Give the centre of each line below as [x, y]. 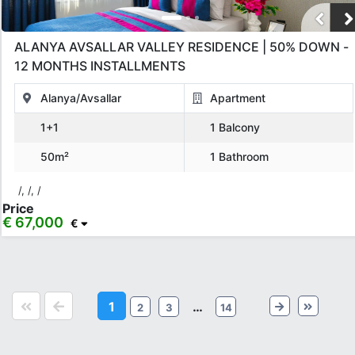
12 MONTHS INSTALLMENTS [100, 65]
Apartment [236, 97]
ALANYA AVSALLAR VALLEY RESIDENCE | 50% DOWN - [181, 46]
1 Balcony [233, 127]
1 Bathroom [238, 156]
